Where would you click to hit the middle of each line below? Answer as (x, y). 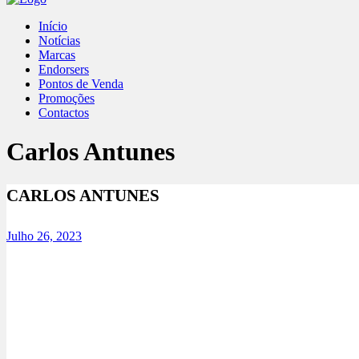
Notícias (59, 40)
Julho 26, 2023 (44, 236)
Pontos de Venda (81, 84)
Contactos (64, 113)
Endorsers (64, 69)
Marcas (57, 55)
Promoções (67, 98)
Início (53, 26)
